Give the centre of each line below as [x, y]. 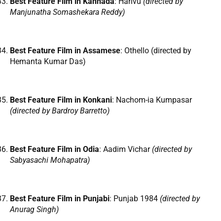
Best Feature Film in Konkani [61, 100]
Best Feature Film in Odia [55, 149]
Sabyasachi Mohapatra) [50, 160]
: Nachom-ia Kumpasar [152, 100]
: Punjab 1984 [135, 199]
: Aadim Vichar [126, 149]
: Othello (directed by [156, 51]
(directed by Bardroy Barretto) [60, 111]
